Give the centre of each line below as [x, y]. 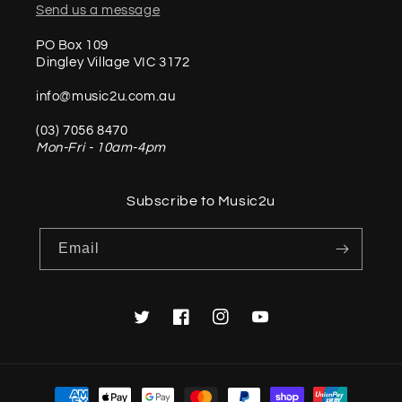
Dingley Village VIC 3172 [113, 62]
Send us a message [98, 11]
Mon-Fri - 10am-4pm [101, 148]
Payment [59, 389]
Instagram [243, 326]
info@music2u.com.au [106, 96]
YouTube [279, 326]
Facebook [203, 326]
